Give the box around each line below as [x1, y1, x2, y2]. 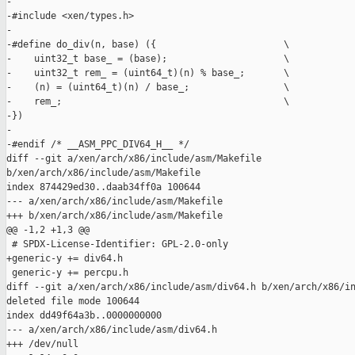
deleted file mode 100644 [6, 296, 139, 307]
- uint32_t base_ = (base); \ [6, 53, 289, 65]
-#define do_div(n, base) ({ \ [6, 39, 289, 51]
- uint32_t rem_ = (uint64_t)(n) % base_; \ [6, 67, 289, 79]
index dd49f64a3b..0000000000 [6, 310, 162, 322]
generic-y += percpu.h [6, 267, 128, 279]
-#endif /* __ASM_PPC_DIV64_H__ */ [6, 139, 189, 151]
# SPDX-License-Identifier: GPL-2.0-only [6, 239, 228, 250]
